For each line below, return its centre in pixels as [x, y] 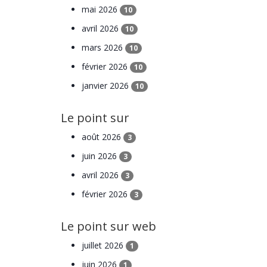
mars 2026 [103, 47]
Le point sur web [108, 226]
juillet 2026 [104, 245]
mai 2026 [101, 9]
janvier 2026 [106, 85]
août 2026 [103, 136]
